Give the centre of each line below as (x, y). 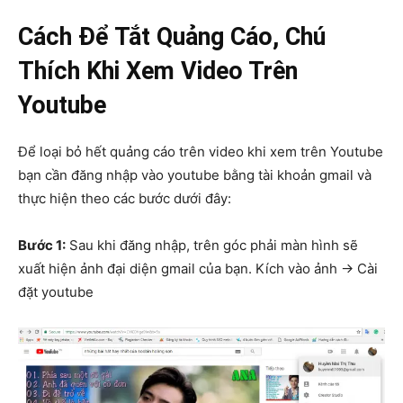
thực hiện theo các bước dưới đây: (125, 198)
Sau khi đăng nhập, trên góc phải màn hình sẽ (212, 245)
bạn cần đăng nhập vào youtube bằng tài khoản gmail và (195, 175)
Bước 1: (42, 245)
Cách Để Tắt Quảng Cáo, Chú (172, 36)
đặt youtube (56, 291)
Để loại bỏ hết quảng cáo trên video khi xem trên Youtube (201, 151)
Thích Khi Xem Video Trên (158, 71)
